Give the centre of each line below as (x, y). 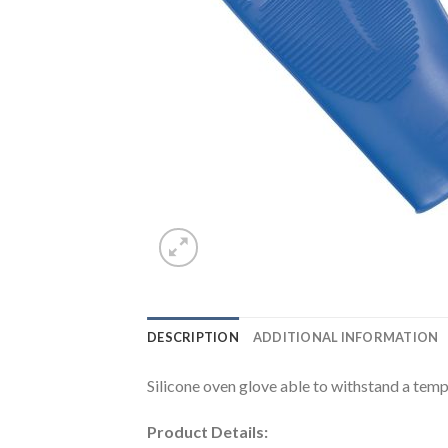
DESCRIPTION (193, 337)
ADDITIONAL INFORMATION (345, 337)
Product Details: (207, 431)
